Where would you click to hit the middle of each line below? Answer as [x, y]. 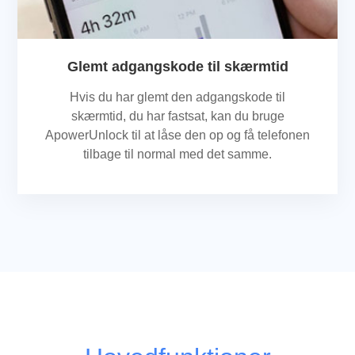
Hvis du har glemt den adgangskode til [177, 97]
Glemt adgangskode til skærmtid [177, 66]
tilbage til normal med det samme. [177, 154]
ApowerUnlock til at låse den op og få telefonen [177, 135]
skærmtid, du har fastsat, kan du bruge [177, 116]
